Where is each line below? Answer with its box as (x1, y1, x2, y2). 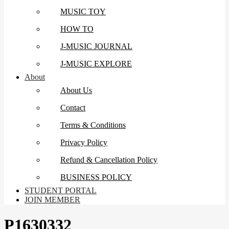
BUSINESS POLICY (60, 173, 132, 182)
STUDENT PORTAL (25, 186, 97, 195)
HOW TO (60, 25, 94, 34)
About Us (60, 86, 92, 95)
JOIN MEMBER (25, 195, 80, 204)
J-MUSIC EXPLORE (60, 59, 132, 68)
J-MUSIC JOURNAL (60, 42, 132, 51)
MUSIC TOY (60, 7, 106, 16)
